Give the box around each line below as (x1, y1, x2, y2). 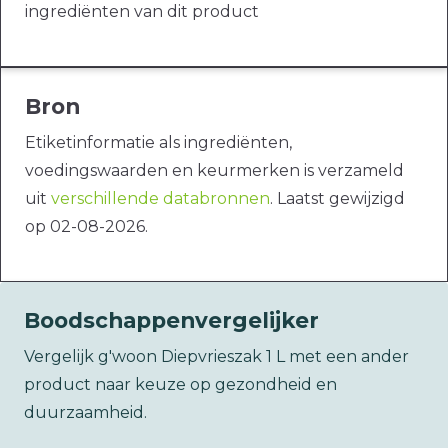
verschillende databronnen (51, 189, 270, 209)
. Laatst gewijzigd (270, 189, 405, 209)
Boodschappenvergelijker (24, 307, 319, 334)
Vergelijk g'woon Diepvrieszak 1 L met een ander (24, 347, 409, 367)
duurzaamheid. (24, 403, 147, 423)
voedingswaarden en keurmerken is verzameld (25, 161, 404, 181)
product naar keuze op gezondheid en (24, 375, 337, 395)
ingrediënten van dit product (25, 2, 259, 22)
